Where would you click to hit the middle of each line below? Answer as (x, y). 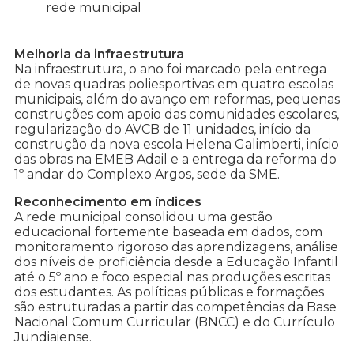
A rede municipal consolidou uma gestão (143, 217)
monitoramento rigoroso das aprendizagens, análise (176, 247)
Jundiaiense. (53, 337)
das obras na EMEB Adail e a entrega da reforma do (175, 160)
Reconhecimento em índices (108, 202)
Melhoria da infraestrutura (99, 55)
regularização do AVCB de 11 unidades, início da (162, 130)
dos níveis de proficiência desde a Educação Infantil (176, 262)
